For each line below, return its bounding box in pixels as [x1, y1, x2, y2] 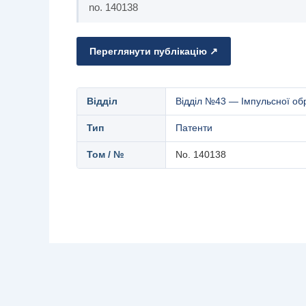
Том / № [87, 149, 125, 161]
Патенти [176, 122, 213, 134]
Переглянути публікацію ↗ [89, 45, 218, 57]
